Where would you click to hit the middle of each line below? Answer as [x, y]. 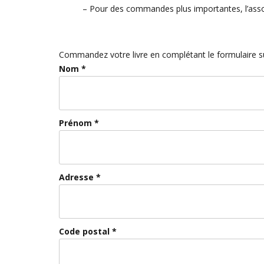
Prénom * [79, 123]
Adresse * [80, 177]
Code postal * [88, 231]
